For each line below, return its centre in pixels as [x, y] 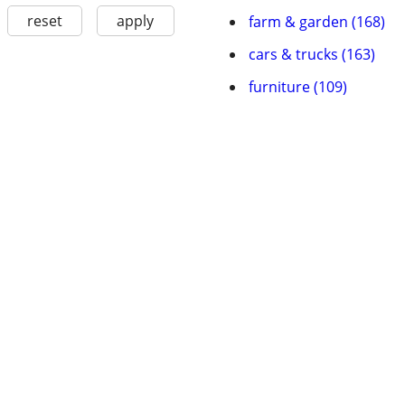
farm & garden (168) [317, 22]
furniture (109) [298, 87]
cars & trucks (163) [312, 54]
